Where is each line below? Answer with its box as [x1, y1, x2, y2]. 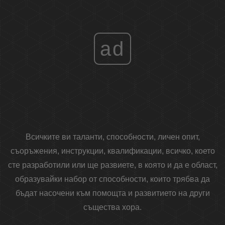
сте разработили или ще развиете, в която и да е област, [8, 161, 217, 170]
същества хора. [83, 203, 142, 212]
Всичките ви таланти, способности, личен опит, [25, 133, 200, 142]
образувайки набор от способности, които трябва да [15, 175, 210, 184]
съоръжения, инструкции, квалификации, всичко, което [10, 147, 215, 156]
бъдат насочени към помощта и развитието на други [15, 189, 210, 198]
